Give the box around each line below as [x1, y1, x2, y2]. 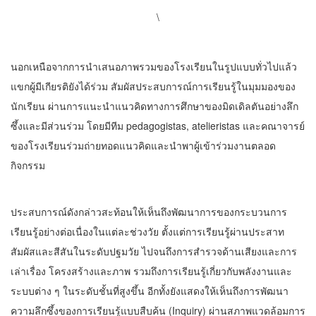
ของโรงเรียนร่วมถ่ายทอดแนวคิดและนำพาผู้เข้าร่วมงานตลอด [11, 138, 276, 152]
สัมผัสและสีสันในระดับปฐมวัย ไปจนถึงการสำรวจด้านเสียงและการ [11, 244, 297, 258]
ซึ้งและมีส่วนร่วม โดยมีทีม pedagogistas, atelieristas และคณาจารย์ [11, 119, 305, 133]
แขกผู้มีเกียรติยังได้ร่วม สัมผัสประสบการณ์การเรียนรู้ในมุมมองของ [11, 79, 296, 93]
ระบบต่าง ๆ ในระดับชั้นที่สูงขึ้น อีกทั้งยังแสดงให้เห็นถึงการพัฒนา [11, 284, 288, 298]
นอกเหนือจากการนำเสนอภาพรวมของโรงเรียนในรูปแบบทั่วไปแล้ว [11, 59, 297, 73]
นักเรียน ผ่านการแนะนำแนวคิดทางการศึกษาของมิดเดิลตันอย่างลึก [11, 99, 298, 113]
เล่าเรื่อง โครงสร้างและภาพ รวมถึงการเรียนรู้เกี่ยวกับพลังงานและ [11, 264, 292, 278]
